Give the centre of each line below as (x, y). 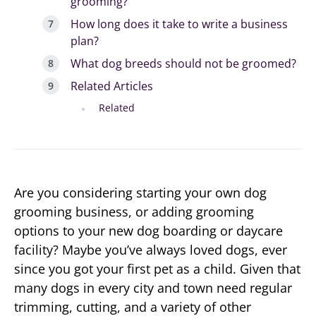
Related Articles (112, 86)
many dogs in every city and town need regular (153, 287)
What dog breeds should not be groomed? (183, 63)
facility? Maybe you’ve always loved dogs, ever (151, 249)
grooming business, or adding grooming (134, 211)
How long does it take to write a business (179, 24)
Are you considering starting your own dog (140, 192)
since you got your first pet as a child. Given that (157, 268)
